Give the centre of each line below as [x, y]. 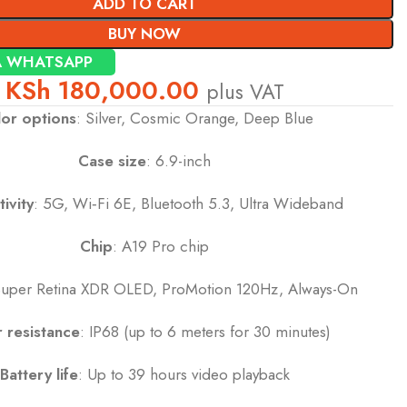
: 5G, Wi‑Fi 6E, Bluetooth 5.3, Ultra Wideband [189, 203]
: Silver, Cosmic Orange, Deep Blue [194, 118]
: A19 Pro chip [161, 246]
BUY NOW [144, 34]
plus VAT [245, 92]
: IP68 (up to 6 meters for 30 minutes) [205, 332]
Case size [112, 161]
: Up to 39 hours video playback [184, 374]
